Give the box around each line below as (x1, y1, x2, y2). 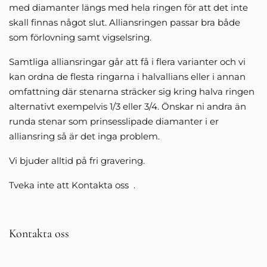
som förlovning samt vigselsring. (9, 31, 151, 43)
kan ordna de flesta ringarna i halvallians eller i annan (9, 70, 246, 82)
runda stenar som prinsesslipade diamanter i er (9, 115, 219, 127)
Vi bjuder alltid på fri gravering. (9, 154, 145, 166)
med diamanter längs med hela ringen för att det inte (9, 1, 248, 13)
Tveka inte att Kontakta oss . (9, 179, 135, 191)
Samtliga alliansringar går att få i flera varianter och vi (9, 55, 246, 67)
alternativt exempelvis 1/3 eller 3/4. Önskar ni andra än (9, 100, 246, 112)
